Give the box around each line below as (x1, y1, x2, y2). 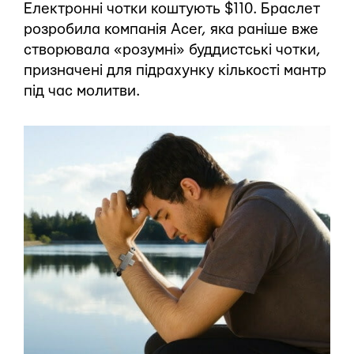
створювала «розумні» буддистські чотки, (24, 42, 321, 58)
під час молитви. (24, 83, 140, 99)
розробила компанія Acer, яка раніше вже (24, 21, 318, 37)
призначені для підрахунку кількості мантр (24, 62, 326, 78)
